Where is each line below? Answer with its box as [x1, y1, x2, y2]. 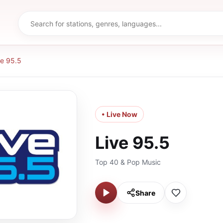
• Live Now [102, 110, 137, 118]
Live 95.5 [95, 132, 170, 153]
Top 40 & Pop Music [95, 158, 161, 166]
